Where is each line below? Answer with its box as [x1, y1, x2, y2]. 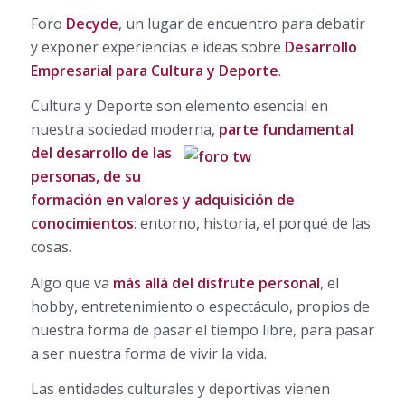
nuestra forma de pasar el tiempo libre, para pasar [30, 319, 374, 340]
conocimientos [30, 213, 134, 234]
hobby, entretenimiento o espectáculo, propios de [30, 296, 370, 316]
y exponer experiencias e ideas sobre [30, 36, 285, 57]
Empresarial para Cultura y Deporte [30, 60, 278, 80]
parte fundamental [218, 119, 353, 140]
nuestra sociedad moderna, [30, 119, 219, 140]
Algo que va [30, 272, 113, 293]
